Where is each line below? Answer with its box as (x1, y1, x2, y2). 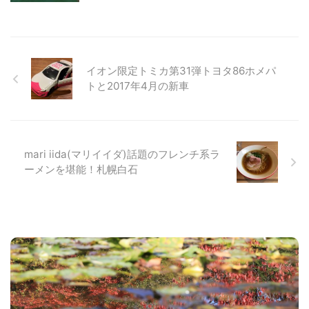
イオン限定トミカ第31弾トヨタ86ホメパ (86, 64, 276, 78)
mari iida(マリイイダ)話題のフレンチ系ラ (24, 148, 220, 161)
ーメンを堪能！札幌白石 (24, 163, 138, 177)
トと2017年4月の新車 (86, 79, 189, 93)
